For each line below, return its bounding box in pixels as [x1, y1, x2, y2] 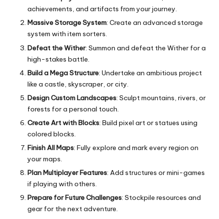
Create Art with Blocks [27, 118, 99, 127]
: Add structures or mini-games [107, 168, 205, 177]
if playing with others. [27, 179, 97, 189]
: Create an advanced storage [107, 18, 203, 27]
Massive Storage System [27, 18, 107, 27]
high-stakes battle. [27, 54, 89, 64]
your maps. [27, 154, 62, 163]
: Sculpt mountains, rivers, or [116, 93, 206, 102]
